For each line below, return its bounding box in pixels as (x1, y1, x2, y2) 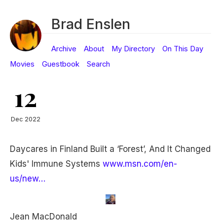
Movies (10, 60, 35, 69)
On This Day (162, 44, 203, 53)
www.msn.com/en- (103, 159, 177, 169)
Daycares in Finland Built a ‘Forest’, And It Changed (10, 144, 211, 154)
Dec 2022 (11, 115, 40, 123)
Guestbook (42, 60, 79, 69)
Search (87, 60, 110, 69)
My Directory (111, 44, 155, 53)
